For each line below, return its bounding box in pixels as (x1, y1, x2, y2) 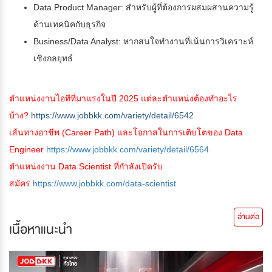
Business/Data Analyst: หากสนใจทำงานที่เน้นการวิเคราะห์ (33, 36, 253, 47)
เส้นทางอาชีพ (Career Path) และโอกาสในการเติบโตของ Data (9, 127, 243, 138)
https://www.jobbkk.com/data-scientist (33, 178, 176, 189)
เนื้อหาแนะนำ (9, 219, 72, 241)
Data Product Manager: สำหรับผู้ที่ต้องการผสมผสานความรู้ (33, 2, 254, 13)
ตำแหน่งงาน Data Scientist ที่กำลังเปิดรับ (9, 161, 163, 172)
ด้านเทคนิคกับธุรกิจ (33, 19, 106, 30)
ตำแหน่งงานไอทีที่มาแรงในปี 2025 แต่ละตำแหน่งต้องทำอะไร (9, 93, 237, 104)
